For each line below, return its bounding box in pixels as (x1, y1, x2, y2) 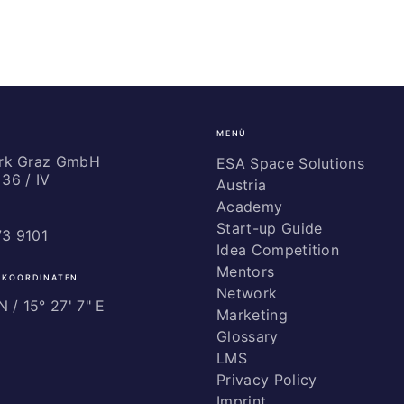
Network (216, 284, 278, 303)
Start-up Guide (216, 219, 323, 238)
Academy (216, 197, 283, 216)
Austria (216, 176, 267, 195)
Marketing (216, 306, 288, 325)
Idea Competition (216, 241, 340, 260)
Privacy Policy (216, 371, 317, 390)
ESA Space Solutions (216, 154, 365, 173)
